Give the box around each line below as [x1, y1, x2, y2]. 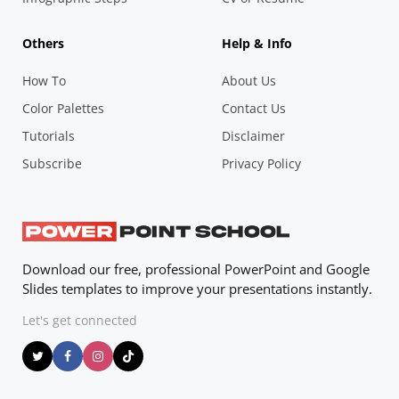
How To [22, 72, 66, 90]
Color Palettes [22, 100, 104, 118]
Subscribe [22, 155, 82, 173]
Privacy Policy [222, 155, 301, 173]
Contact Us [222, 100, 286, 118]
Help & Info [222, 35, 292, 53]
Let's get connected [22, 311, 137, 329]
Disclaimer [222, 127, 285, 145]
